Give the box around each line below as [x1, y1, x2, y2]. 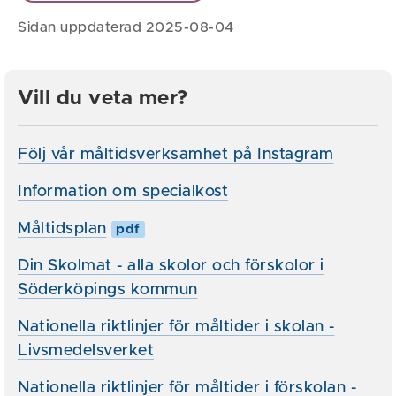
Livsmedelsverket [18, 343, 154, 360]
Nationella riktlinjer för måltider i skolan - [18, 319, 335, 336]
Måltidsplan [18, 221, 107, 238]
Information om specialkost [18, 184, 228, 201]
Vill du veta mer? [18, 88, 188, 110]
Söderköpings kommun [18, 282, 198, 299]
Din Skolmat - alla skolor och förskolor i [18, 258, 324, 275]
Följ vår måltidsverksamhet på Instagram [18, 147, 334, 164]
